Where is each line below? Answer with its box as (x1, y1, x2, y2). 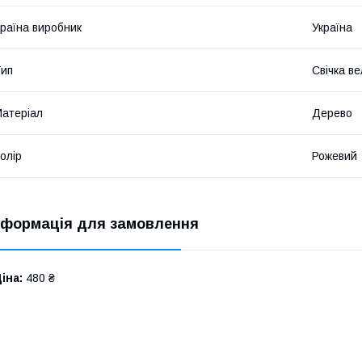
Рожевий (312, 149, 357, 162)
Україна (312, 20, 352, 34)
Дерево (312, 106, 352, 120)
